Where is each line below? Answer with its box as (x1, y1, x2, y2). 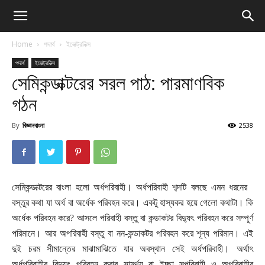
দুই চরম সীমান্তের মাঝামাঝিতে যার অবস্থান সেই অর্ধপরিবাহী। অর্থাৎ (12, 244, 253, 254)
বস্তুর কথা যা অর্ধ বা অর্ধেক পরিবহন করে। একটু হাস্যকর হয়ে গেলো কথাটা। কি (12, 198, 253, 208)
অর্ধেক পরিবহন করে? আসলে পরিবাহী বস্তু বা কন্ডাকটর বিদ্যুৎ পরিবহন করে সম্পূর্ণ (12, 213, 253, 223)
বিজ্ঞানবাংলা (22, 121, 44, 130)
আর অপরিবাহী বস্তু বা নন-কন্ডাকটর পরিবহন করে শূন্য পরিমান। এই (44, 228, 254, 238)
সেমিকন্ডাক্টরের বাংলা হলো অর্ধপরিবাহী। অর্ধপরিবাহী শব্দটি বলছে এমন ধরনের (12, 182, 247, 192)
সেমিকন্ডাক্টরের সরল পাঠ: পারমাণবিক (12, 72, 224, 95)
